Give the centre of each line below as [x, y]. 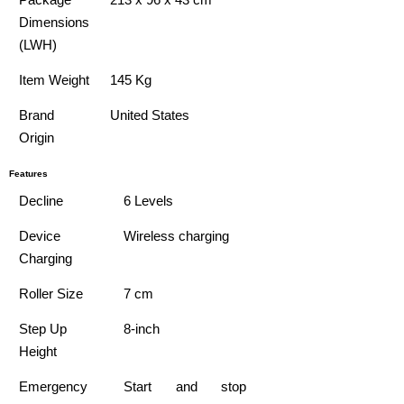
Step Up [43, 329]
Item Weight [55, 80]
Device [40, 236]
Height [38, 352]
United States [150, 115]
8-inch [142, 329]
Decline [41, 201]
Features [28, 174]
